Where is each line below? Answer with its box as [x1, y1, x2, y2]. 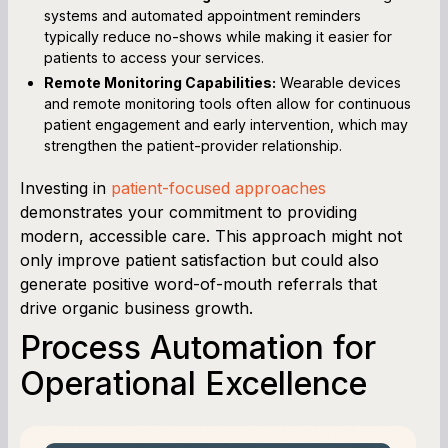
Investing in [20, 177, 111, 198]
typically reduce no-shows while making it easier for [44, 27, 392, 45]
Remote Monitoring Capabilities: [44, 73, 276, 91]
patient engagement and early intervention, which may [44, 115, 408, 133]
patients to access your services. [44, 48, 264, 66]
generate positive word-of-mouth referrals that [20, 273, 377, 294]
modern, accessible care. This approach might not [20, 225, 402, 246]
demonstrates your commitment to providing [20, 201, 357, 222]
